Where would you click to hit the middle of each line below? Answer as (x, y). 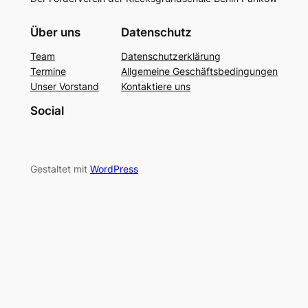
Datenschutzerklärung (171, 56)
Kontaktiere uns (156, 87)
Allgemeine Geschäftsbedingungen (200, 71)
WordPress (114, 169)
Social (47, 111)
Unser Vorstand (64, 87)
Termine (48, 71)
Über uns (55, 33)
